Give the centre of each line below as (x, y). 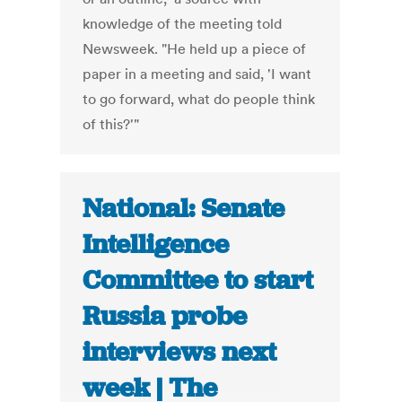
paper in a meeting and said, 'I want (197, 74)
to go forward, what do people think (199, 99)
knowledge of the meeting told (183, 24)
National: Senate (184, 209)
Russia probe (165, 316)
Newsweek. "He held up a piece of (195, 49)
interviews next (180, 352)
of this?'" (111, 124)
